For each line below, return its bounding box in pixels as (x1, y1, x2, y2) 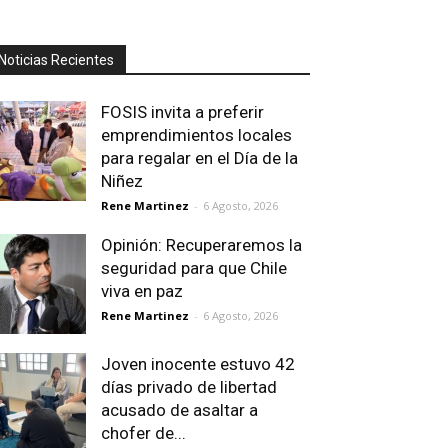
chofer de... (101, 423, 186, 443)
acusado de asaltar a (101, 400, 258, 420)
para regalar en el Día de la (101, 148, 298, 168)
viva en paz (101, 281, 183, 301)
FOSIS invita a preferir (101, 102, 264, 122)
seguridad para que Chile (101, 258, 287, 278)
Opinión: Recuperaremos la (101, 235, 302, 255)
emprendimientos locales (101, 125, 292, 145)
